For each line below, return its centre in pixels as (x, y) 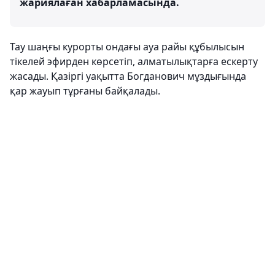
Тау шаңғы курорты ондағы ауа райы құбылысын (127, 47)
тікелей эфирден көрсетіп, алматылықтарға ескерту (134, 61)
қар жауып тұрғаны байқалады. (85, 91)
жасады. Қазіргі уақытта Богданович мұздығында (128, 76)
